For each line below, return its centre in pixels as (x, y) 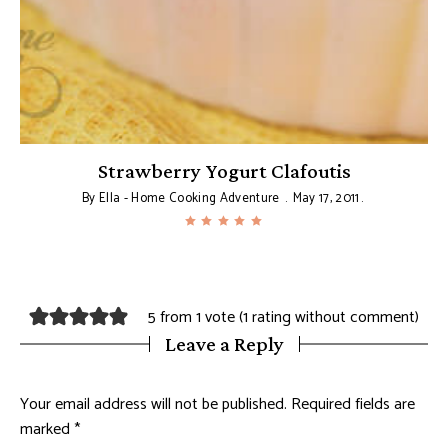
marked (47, 430)
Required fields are (353, 405)
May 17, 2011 (326, 199)
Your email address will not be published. (153, 405)
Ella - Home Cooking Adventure (189, 199)
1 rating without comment (328, 317)
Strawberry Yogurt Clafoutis (224, 171)
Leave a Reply (224, 344)
